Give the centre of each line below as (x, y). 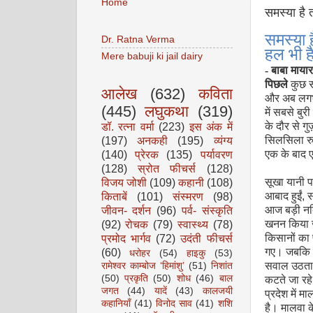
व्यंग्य (223, 140)
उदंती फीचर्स (206, 238)
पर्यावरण (216, 154)
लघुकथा (167, 111)
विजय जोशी (124, 182)
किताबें (114, 196)
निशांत (221, 266)
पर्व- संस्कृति (207, 210)
